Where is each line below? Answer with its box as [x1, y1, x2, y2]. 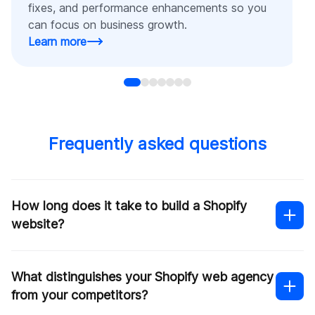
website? [11, 216, 64, 231]
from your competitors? [11, 287, 148, 302]
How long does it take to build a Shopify [11, 198, 247, 213]
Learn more [28, 34, 86, 49]
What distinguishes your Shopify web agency [11, 269, 274, 284]
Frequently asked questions [49, 133, 266, 154]
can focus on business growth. [28, 17, 187, 32]
